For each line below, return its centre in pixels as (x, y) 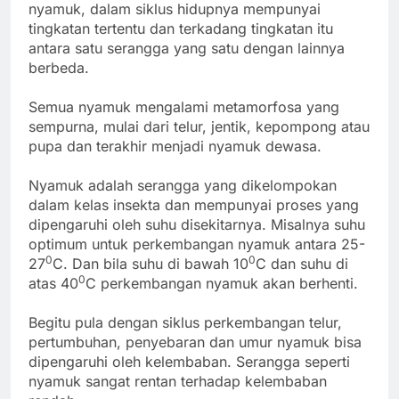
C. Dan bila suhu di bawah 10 (151, 264)
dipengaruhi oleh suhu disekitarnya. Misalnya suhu (197, 225)
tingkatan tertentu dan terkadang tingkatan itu (181, 29)
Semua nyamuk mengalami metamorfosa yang (184, 107)
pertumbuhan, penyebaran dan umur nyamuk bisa (195, 342)
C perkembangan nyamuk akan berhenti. (222, 284)
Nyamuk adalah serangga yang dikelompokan (183, 186)
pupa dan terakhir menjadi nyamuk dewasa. (175, 147)
